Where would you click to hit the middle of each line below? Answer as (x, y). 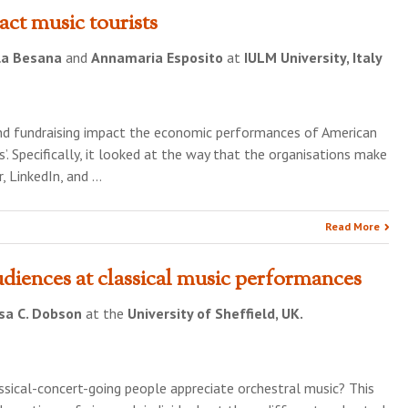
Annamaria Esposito (157, 57)
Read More (353, 226)
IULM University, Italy (313, 57)
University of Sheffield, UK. (215, 313)
